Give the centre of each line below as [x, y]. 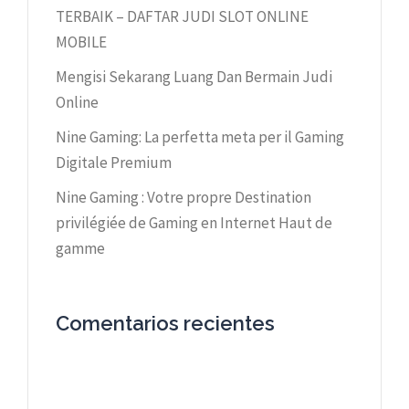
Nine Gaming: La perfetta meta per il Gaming [200, 136]
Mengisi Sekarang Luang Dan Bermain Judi [194, 76]
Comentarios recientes [165, 323]
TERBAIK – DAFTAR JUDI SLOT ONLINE [182, 16]
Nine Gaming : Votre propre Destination [184, 197]
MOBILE [81, 42]
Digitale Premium [114, 162]
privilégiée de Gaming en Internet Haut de [194, 222]
